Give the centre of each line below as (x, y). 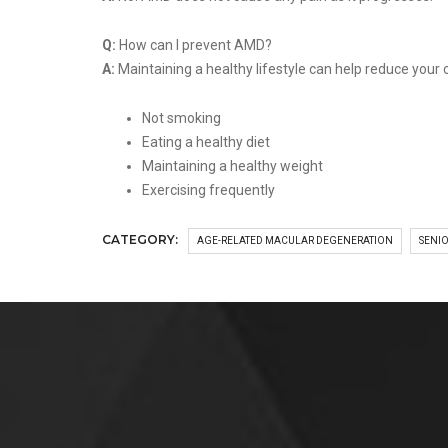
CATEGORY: (140, 240)
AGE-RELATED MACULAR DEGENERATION (295, 241)
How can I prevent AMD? (195, 45)
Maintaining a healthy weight (232, 166)
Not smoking (181, 118)
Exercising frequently (210, 190)
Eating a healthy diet (206, 142)
